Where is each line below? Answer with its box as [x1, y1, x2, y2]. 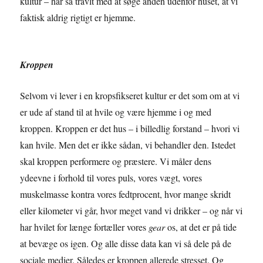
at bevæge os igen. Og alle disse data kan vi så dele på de [20, 237, 232, 250]
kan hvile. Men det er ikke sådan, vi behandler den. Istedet [20, 139, 236, 151]
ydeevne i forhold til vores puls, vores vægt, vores [20, 171, 203, 184]
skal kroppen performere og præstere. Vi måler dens [20, 155, 212, 168]
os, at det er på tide [167, 221, 237, 234]
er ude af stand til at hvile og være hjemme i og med [20, 106, 212, 119]
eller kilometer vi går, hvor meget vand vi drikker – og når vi [20, 204, 243, 217]
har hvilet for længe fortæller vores [20, 221, 149, 234]
